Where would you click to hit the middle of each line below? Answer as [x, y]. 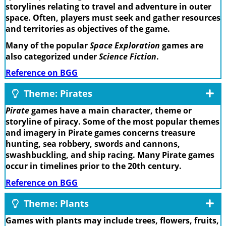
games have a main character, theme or [110, 111]
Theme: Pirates [57, 94]
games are [182, 45]
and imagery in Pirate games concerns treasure [100, 133]
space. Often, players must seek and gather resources [113, 18]
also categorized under [52, 56]
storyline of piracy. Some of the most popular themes [112, 122]
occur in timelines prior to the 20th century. [94, 166]
